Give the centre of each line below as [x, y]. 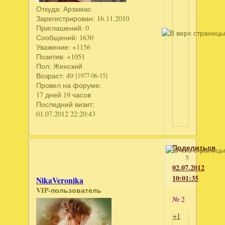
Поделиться [194, 148]
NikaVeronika [60, 181]
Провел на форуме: [69, 85]
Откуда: [49, 9]
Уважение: [53, 47]
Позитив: [51, 57]
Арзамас [77, 9]
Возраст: [50, 76]
